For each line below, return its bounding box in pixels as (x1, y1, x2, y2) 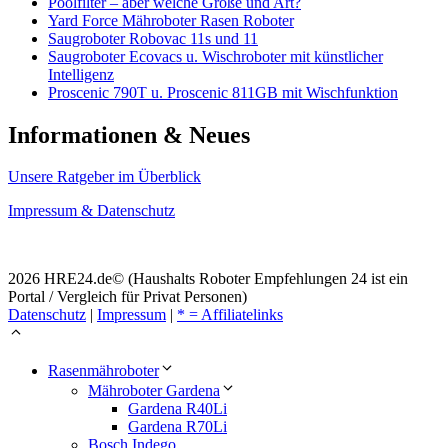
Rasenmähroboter (48, 362, 159, 380)
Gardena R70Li (128, 418, 227, 436)
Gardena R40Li (128, 400, 227, 418)
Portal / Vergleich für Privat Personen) (8, 288, 247, 306)
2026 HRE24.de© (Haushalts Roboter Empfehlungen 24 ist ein (8, 270, 408, 288)
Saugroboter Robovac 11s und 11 (48, 29, 258, 47)
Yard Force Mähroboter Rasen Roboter (48, 11, 294, 29)
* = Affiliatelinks (177, 306, 283, 324)
